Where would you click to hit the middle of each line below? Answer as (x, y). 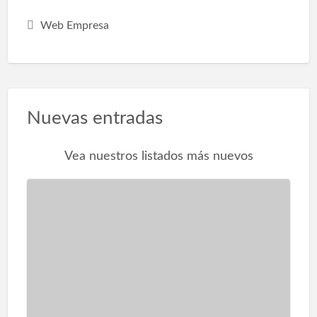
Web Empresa (74, 26)
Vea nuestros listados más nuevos (158, 156)
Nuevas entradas (94, 118)
